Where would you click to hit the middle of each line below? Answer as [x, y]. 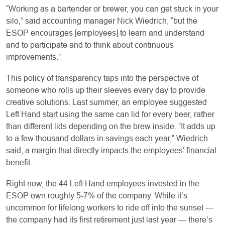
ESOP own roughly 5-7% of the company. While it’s [97, 195]
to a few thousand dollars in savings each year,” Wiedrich [107, 138]
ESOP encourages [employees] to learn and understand [105, 33]
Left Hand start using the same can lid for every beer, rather [110, 114]
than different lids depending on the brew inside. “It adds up [111, 126]
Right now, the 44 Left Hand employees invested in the [103, 183]
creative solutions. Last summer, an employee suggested [106, 102]
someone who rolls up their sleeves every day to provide [106, 90]
